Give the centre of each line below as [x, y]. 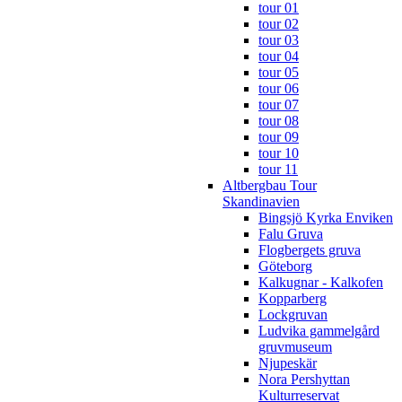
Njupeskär [288, 363]
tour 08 [279, 120]
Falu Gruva [291, 233]
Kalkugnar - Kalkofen [321, 282]
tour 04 [279, 56]
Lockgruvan [293, 314]
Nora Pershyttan [304, 379]
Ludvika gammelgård [319, 330]
